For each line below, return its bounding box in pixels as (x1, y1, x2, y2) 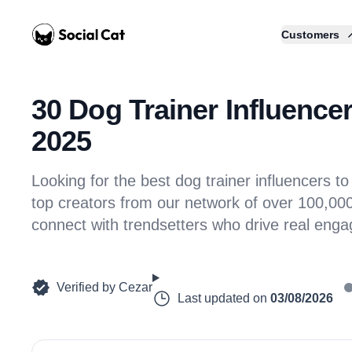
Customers (281, 28, 339, 41)
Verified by (57, 280, 115, 294)
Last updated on (178, 291, 267, 305)
